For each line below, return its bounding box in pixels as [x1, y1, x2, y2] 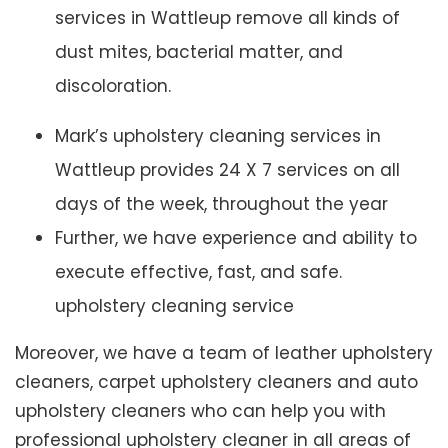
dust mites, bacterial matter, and [55, 40, 343, 65]
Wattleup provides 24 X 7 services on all [55, 158, 400, 183]
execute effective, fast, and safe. [55, 260, 342, 285]
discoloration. [55, 74, 171, 99]
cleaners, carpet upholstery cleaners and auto [15, 370, 418, 395]
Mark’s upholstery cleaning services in [55, 124, 381, 149]
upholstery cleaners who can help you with [15, 399, 386, 424]
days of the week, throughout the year [55, 192, 388, 217]
